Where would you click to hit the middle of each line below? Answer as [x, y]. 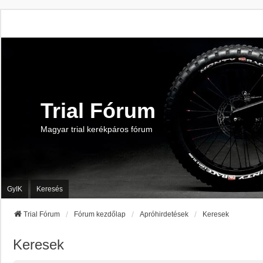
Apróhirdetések [164, 215]
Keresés [50, 189]
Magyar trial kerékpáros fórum [97, 129]
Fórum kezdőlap [100, 215]
